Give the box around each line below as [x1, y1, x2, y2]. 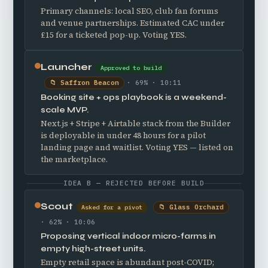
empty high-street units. [41, 243, 145, 254]
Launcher [41, 61, 92, 72]
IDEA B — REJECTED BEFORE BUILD [63, 179, 205, 187]
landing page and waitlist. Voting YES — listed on [41, 142, 233, 153]
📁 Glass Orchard [159, 203, 224, 211]
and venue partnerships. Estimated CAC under [41, 17, 224, 29]
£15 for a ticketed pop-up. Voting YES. [41, 29, 187, 41]
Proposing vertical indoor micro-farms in [41, 231, 216, 241]
